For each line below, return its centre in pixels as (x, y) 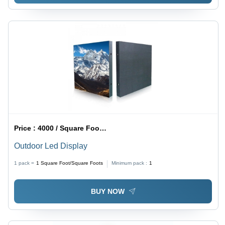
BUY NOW (107, 192)
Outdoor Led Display (51, 146)
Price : (26, 128)
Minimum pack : (130, 163)
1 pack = (24, 163)
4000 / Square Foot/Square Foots (69, 128)
